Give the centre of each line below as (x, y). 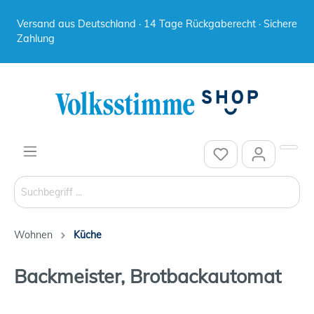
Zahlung (36, 39)
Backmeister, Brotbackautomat (148, 276)
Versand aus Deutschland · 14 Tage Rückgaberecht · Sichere (157, 24)
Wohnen (33, 234)
